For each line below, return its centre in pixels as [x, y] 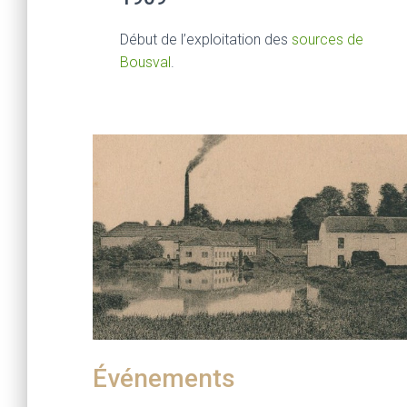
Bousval [145, 62]
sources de [328, 39]
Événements [164, 378]
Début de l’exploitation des [206, 39]
